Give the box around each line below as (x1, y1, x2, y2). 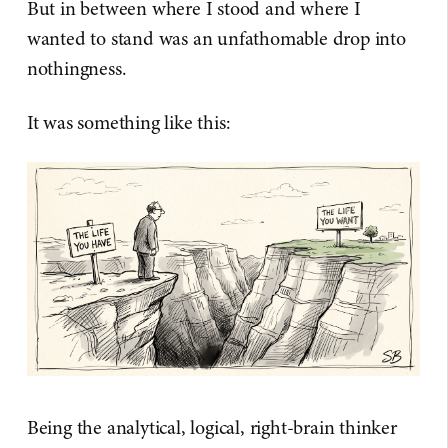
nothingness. (26, 55, 127, 82)
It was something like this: (26, 109, 231, 136)
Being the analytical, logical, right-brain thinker (26, 414, 397, 442)
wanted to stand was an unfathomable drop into (26, 25, 406, 52)
